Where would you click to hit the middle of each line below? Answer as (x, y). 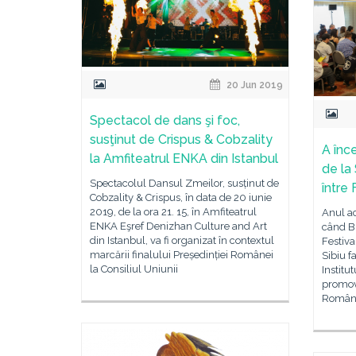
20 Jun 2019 (254, 85)
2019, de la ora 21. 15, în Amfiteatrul (173, 212)
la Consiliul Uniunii (134, 269)
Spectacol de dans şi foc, (165, 120)
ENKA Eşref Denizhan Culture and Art (178, 226)
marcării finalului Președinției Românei (182, 255)
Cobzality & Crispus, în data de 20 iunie (181, 197)
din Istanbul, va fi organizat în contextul (182, 240)
